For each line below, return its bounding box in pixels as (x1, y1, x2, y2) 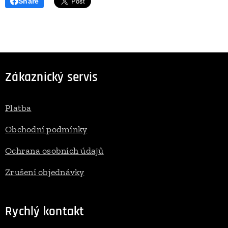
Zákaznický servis (5, 69, 98, 86)
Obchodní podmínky (5, 124, 88, 135)
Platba (5, 102, 32, 114)
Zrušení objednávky (5, 166, 84, 178)
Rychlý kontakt (5, 204, 84, 220)
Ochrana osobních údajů (5, 145, 104, 157)
